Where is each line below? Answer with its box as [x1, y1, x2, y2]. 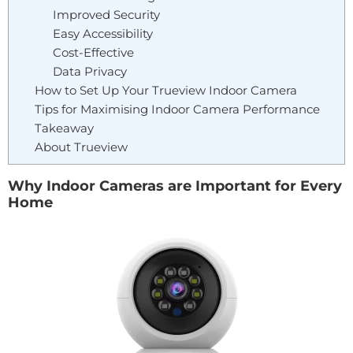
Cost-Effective [52, 44, 134, 60]
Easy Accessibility [52, 25, 153, 41]
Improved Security [52, 6, 160, 22]
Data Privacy [52, 63, 127, 79]
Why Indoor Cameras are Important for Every [8, 176, 342, 194]
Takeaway [34, 120, 94, 136]
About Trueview [34, 139, 128, 154]
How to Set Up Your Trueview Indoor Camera [34, 82, 297, 98]
